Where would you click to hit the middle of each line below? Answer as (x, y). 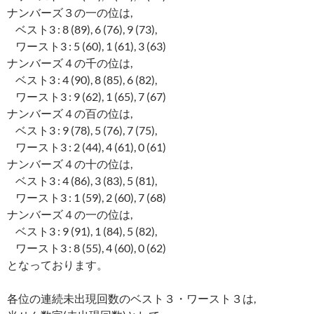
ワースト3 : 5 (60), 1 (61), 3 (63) (87, 46)
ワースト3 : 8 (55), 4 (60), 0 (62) (87, 248)
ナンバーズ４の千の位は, (70, 63)
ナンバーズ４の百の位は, (70, 114)
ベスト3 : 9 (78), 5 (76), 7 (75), (82, 130)
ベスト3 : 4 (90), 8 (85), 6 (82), (82, 80)
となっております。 (57, 265)
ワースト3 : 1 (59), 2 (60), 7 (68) (87, 198)
